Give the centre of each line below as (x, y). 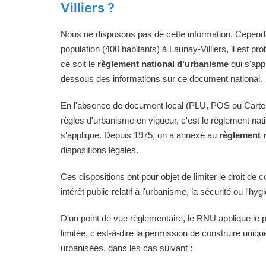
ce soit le (79, 64)
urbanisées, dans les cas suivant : (126, 248)
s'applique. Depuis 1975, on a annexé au (140, 135)
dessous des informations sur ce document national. (161, 78)
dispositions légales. (99, 150)
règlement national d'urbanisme (163, 64)
